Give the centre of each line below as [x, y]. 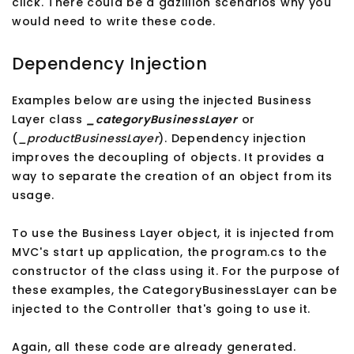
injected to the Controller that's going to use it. [162, 309]
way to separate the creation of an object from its [173, 177]
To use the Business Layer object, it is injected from [173, 233]
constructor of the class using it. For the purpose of [177, 271]
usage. [33, 196]
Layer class [49, 120]
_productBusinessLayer [88, 139]
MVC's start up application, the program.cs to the [169, 252]
